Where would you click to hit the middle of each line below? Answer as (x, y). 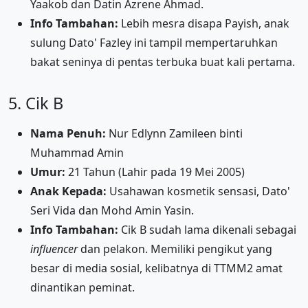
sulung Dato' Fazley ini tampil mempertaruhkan (154, 42)
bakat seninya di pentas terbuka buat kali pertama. (163, 62)
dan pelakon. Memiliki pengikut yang (175, 249)
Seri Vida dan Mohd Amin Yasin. (112, 210)
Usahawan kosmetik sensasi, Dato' (198, 191)
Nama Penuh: (68, 133)
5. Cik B (36, 103)
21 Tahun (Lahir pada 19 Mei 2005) (155, 172)
